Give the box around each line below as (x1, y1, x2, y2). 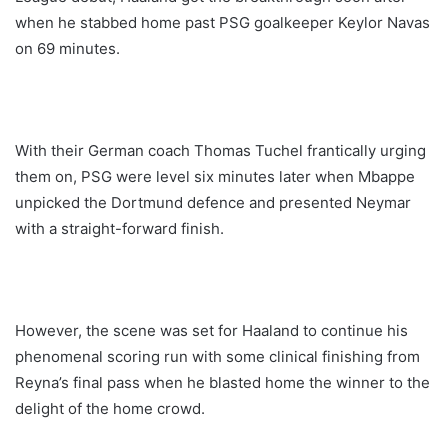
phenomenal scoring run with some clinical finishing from (15, 347, 420, 367)
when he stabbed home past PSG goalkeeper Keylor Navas (15, 13, 430, 33)
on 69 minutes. (15, 39, 120, 59)
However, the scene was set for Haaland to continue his (15, 321, 408, 341)
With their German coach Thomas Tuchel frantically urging (15, 141, 426, 161)
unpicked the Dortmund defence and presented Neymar (15, 193, 411, 213)
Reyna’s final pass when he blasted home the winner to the (15, 373, 430, 393)
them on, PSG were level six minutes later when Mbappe (15, 167, 415, 187)
